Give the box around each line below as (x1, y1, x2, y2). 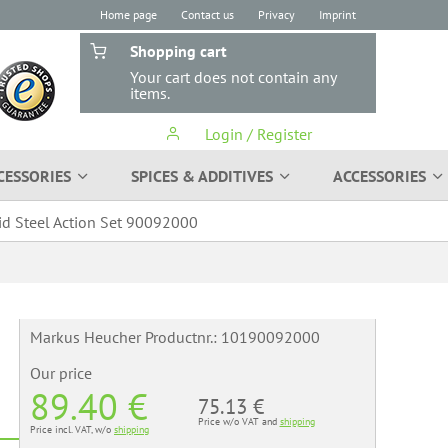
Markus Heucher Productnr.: (30, 327, 221, 347)
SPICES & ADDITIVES (131, 166, 273, 186)
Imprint (319, 7, 356, 22)
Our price (30, 363, 92, 383)
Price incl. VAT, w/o (30, 423, 114, 436)
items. (130, 83, 170, 103)
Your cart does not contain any (130, 67, 336, 87)
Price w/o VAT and (197, 415, 280, 428)
